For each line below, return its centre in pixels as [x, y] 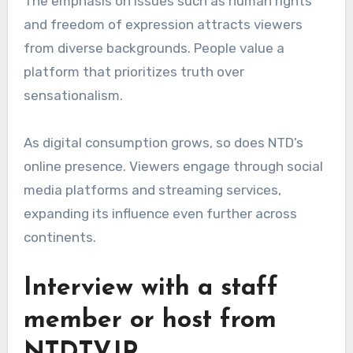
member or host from [150, 321]
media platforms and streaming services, [152, 190]
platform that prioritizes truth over [134, 72]
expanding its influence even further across [160, 214]
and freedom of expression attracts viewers [163, 25]
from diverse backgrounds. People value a [154, 48]
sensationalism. [73, 96]
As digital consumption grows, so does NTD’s [163, 143]
